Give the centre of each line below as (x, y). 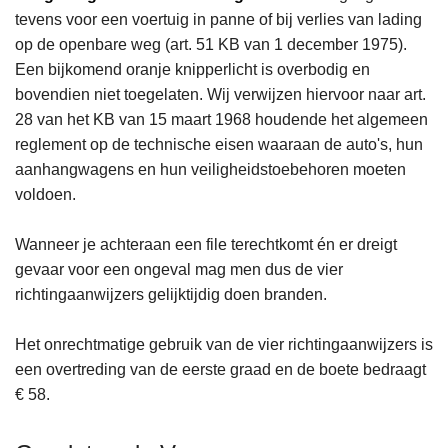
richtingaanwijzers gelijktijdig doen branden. (171, 295)
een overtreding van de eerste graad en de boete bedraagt (220, 370)
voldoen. (45, 195)
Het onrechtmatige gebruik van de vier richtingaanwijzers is (224, 345)
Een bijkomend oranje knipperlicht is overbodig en (192, 70)
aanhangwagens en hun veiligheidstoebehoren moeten (210, 170)
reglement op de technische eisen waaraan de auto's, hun (219, 145)
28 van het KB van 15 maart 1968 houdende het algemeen (221, 120)
